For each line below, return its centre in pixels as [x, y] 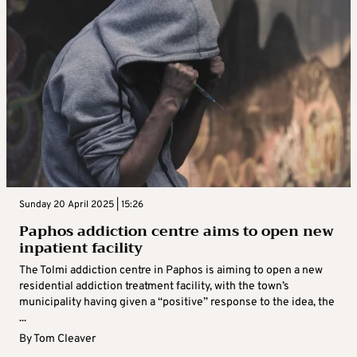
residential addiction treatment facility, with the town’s [154, 287]
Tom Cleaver [65, 339]
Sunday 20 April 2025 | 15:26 [81, 205]
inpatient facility [81, 248]
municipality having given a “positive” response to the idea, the [177, 303]
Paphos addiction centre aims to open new [177, 231]
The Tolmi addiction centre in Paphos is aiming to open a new [171, 271]
